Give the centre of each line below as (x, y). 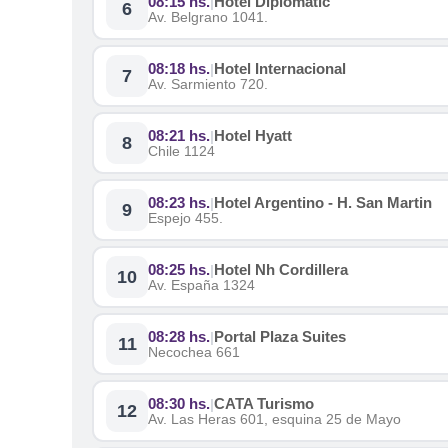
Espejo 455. (185, 218)
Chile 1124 (181, 151)
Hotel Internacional (280, 68)
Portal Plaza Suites (280, 336)
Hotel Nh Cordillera (281, 269)
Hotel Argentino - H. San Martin (323, 202)
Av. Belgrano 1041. (208, 17)
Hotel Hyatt (253, 135)
